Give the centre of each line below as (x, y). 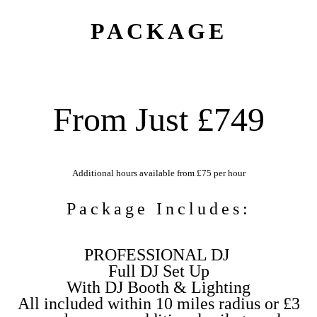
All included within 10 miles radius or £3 (158, 303)
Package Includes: (158, 208)
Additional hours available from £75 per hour (158, 173)
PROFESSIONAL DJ (158, 254)
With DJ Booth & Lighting (158, 287)
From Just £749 (158, 120)
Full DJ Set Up (158, 271)
